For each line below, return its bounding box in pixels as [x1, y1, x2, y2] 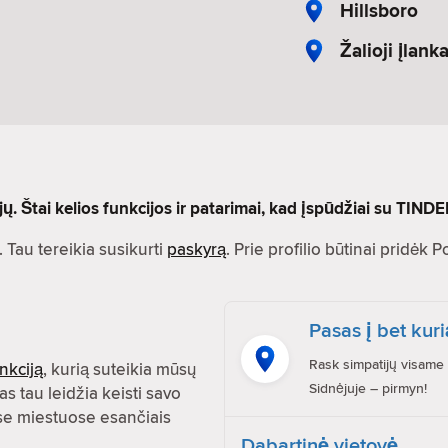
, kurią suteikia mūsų [43, 357, 196, 381]
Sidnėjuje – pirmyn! [309, 378, 427, 398]
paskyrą [167, 237, 226, 261]
